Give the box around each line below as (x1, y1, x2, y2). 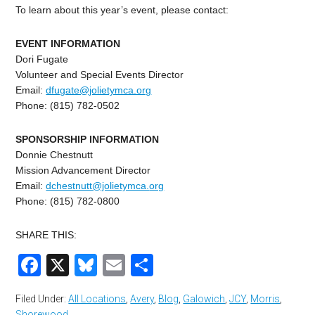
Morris (250, 293, 281, 305)
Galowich (183, 293, 226, 305)
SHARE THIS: (15, 229, 77, 241)
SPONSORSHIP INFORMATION (15, 134, 160, 146)
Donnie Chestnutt (15, 149, 94, 161)
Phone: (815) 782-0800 (15, 195, 120, 207)
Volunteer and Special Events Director (15, 69, 184, 81)
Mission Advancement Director (15, 165, 151, 176)
